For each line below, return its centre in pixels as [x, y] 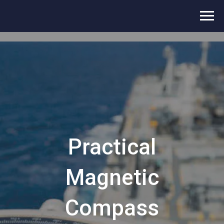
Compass [112, 208]
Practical [112, 147]
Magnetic [112, 177]
